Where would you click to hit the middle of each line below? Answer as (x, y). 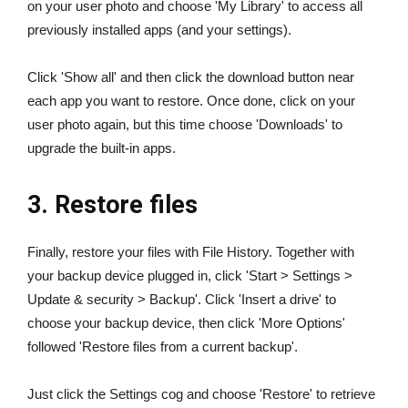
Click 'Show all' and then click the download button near (191, 76)
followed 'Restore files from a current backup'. (163, 346)
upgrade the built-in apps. (102, 148)
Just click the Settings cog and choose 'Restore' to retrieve (201, 393)
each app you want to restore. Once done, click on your (191, 100)
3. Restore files (112, 204)
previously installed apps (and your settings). (159, 29)
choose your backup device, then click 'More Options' (186, 322)
